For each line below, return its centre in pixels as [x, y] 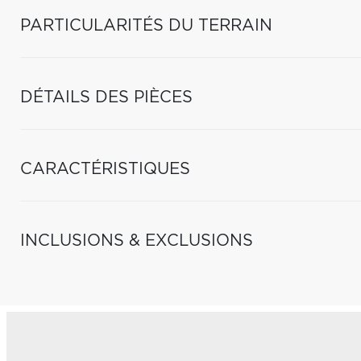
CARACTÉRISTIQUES [105, 169]
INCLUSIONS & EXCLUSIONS [137, 241]
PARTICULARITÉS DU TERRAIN [146, 26]
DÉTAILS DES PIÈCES [106, 98]
